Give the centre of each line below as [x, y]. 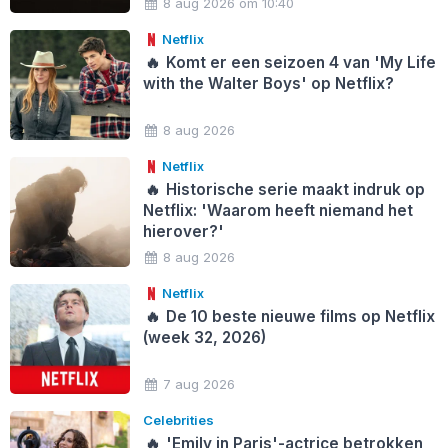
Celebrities [178, 419]
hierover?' [183, 231]
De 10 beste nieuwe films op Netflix [299, 316]
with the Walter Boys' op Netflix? [268, 83]
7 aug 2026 [199, 383]
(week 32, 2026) [204, 337]
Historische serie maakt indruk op [294, 189]
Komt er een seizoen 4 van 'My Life [299, 62]
